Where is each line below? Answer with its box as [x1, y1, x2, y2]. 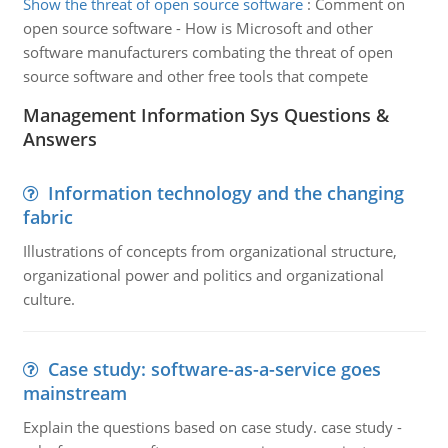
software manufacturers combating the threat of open [22, 42, 393, 62]
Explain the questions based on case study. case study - [22, 417, 402, 437]
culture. [22, 289, 75, 309]
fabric [22, 205, 73, 229]
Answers [22, 127, 97, 151]
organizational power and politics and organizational [22, 265, 384, 285]
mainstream [22, 381, 127, 405]
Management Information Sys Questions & [22, 103, 389, 127]
